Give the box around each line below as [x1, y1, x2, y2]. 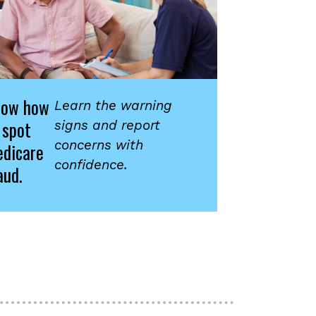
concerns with [54, 137, 144, 153]
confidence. [54, 157, 133, 173]
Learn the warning [54, 97, 173, 114]
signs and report [54, 117, 161, 133]
